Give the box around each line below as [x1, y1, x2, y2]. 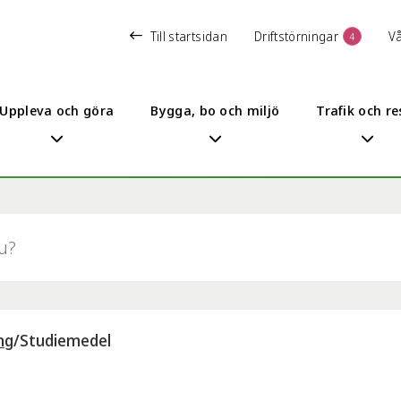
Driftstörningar [253, 27, 339, 45]
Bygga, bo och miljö [150, 100, 280, 119]
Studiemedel [20, 329, 111, 351]
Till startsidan [149, 27, 227, 45]
